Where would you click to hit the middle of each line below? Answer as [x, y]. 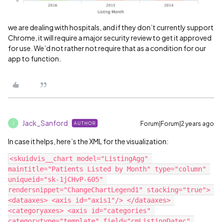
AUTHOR [85, 123]
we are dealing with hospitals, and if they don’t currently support [111, 28]
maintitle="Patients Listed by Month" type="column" [107, 169]
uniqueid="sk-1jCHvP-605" [55, 180]
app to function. [34, 59]
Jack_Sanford [45, 123]
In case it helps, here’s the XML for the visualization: [88, 141]
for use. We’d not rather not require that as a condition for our [107, 48]
